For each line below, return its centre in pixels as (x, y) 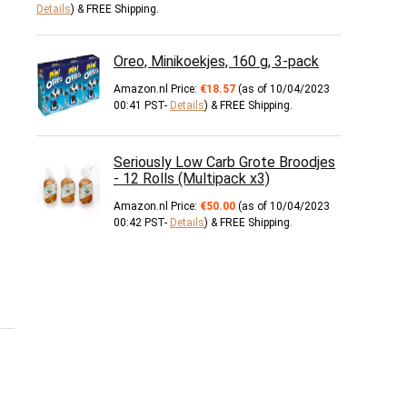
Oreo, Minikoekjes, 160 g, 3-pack (216, 61)
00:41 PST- (142, 105)
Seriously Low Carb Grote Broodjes (224, 162)
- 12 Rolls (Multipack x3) (192, 179)
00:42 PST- (142, 223)
